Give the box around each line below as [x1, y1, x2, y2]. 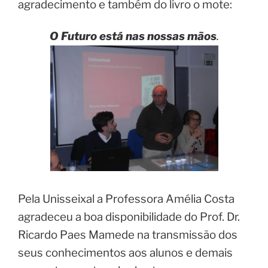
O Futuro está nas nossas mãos [49, 29, 217, 43]
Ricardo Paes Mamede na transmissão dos [18, 227, 237, 242]
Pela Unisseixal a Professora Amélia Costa [18, 191, 234, 206]
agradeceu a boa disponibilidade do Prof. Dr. [18, 209, 240, 224]
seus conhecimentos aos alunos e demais [18, 245, 233, 260]
